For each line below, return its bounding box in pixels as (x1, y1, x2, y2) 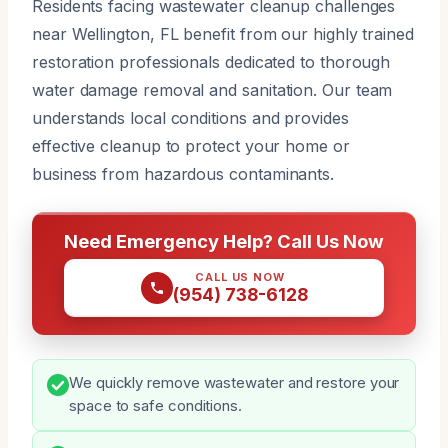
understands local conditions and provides (32, 107, 349, 128)
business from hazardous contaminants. (32, 163, 335, 184)
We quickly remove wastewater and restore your (69, 373, 400, 392)
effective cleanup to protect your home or (32, 135, 350, 156)
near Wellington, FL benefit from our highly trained (32, 23, 414, 44)
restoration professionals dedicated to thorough (32, 51, 391, 72)
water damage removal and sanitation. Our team (32, 79, 393, 100)
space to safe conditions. (69, 396, 242, 415)
